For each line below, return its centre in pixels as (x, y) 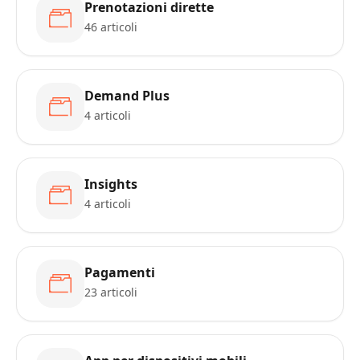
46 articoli (111, 27)
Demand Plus (127, 96)
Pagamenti (120, 272)
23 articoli (111, 292)
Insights (111, 184)
